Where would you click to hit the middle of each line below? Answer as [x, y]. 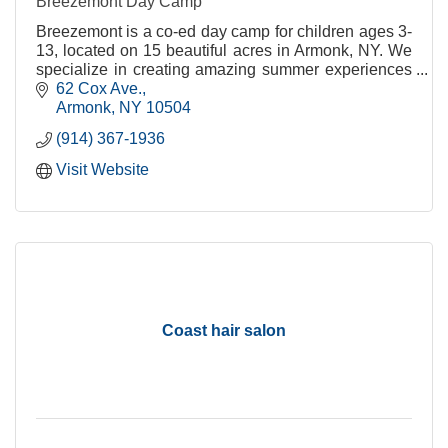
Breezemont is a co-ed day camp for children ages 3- [224, 31]
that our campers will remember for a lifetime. [194, 88]
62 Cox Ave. [99, 89]
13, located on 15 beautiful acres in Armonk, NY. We [224, 50]
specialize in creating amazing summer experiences [224, 69]
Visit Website [102, 170]
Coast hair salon [224, 331]
